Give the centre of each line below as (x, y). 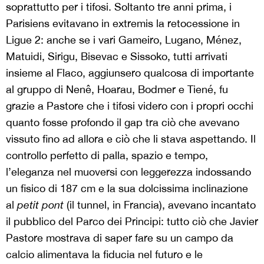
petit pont (40, 205)
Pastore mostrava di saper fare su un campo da (120, 238)
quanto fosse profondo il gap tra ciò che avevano (123, 122)
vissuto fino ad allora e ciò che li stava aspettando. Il (131, 139)
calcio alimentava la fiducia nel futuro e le (104, 254)
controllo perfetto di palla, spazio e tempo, (107, 155)
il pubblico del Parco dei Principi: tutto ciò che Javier (132, 221)
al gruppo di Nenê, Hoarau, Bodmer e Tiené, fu (117, 89)
